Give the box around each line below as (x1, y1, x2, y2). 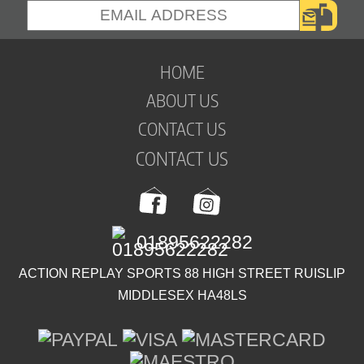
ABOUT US (145, 88, 219, 111)
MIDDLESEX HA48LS (117, 288, 247, 303)
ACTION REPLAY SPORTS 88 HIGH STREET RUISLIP (19, 266, 345, 281)
